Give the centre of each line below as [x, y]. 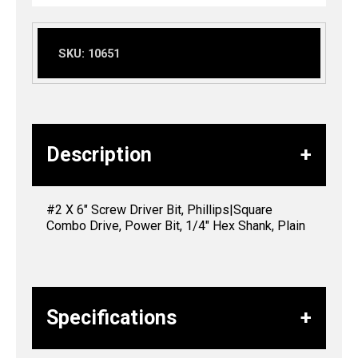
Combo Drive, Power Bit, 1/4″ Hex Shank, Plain [176, 225]
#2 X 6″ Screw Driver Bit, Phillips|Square [159, 209]
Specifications [111, 317]
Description [99, 154]
